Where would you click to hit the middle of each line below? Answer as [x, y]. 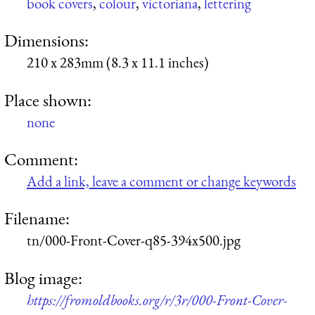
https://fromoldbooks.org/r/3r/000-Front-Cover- [157, 300]
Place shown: [48, 99]
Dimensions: [46, 40]
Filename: [37, 218]
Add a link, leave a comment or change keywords [161, 181]
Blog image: [43, 277]
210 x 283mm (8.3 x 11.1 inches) [118, 63]
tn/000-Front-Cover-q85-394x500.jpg [134, 240]
